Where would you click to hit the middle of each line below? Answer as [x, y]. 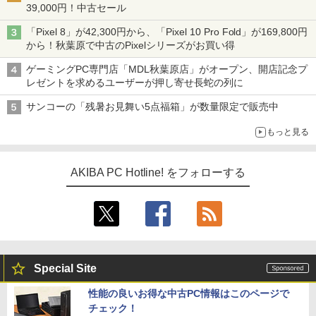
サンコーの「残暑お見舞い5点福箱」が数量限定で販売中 [152, 107]
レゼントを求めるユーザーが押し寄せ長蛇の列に [135, 83]
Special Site [65, 268]
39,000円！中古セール [76, 8]
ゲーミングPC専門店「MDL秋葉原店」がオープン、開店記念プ [167, 69]
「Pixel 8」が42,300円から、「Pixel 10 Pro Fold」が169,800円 [167, 32]
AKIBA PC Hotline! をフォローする [158, 172]
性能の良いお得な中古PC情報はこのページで [189, 293]
